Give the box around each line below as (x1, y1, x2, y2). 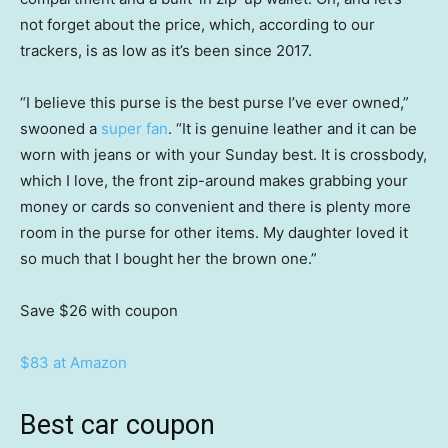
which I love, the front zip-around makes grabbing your (20, 171, 408, 191)
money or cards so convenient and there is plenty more (20, 197, 411, 217)
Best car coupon (20, 409, 215, 442)
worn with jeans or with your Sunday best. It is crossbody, (20, 145, 427, 165)
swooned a (20, 119, 101, 139)
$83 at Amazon (20, 353, 127, 373)
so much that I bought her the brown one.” (20, 249, 317, 269)
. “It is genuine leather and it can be (168, 119, 417, 139)
